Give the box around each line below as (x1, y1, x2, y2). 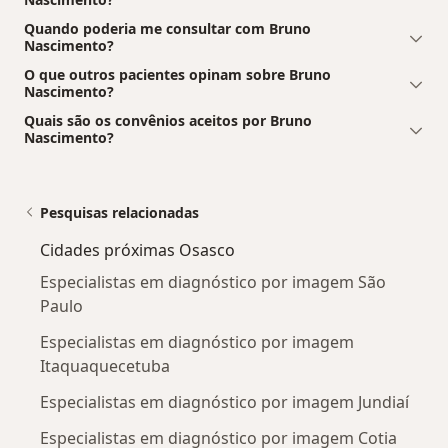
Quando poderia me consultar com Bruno (24, 18, 311, 38)
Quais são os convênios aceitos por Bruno (24, 110, 312, 130)
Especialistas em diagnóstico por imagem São (40, 270, 386, 293)
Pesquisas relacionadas (40, 202, 199, 222)
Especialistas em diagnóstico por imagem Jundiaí (40, 390, 409, 413)
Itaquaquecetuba (40, 354, 170, 377)
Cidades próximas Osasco (40, 238, 235, 261)
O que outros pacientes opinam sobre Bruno (24, 64, 331, 84)
